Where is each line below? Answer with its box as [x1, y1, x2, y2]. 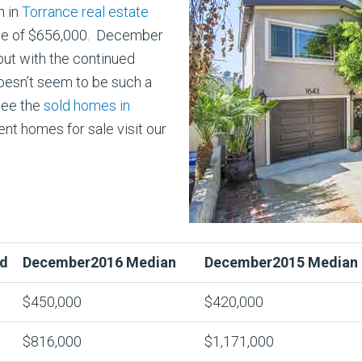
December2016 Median [23, 254, 176, 271]
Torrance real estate [22, 3, 149, 20]
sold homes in [44, 97, 130, 114]
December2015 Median [204, 254, 358, 271]
